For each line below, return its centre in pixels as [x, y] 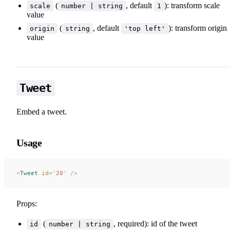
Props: [27, 203]
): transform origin [198, 28]
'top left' [145, 28]
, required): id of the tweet [155, 223]
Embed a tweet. [42, 111]
